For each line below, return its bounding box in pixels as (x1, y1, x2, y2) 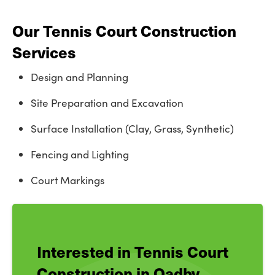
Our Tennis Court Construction (12, 20, 236, 41)
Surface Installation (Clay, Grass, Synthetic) (31, 122, 234, 136)
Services (12, 41, 76, 63)
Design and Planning (31, 70, 128, 84)
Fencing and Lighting (31, 147, 129, 161)
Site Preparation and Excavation (31, 96, 184, 110)
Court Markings (31, 173, 104, 187)
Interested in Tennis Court (37, 241, 228, 262)
